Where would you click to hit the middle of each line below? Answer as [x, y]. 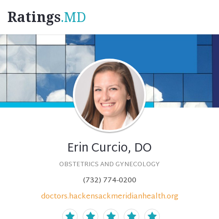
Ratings [34, 17]
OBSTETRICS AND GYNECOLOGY [109, 165]
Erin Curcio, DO [109, 149]
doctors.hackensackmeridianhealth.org [109, 197]
